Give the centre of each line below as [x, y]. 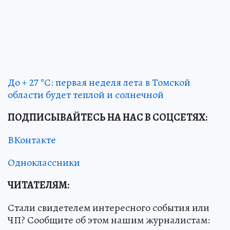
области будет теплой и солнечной [86, 94]
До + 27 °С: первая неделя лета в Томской [99, 82]
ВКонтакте [32, 140]
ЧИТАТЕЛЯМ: [39, 185]
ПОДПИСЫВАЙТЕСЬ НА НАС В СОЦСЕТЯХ [107, 117]
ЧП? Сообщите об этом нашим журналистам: [109, 220]
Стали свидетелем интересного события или [109, 207]
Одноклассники [44, 162]
